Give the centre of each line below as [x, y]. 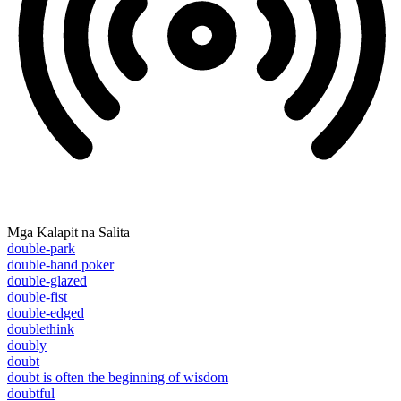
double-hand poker [60, 265]
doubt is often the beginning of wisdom [118, 378]
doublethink [41, 329]
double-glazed [47, 281]
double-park [41, 249]
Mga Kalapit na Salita [68, 233]
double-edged [46, 313]
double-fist [37, 297]
